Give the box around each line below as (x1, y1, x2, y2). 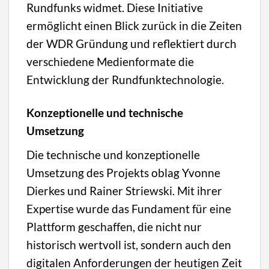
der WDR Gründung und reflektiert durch (26, 37, 237, 51)
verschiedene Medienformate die (26, 55, 195, 69)
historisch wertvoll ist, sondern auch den (26, 238, 232, 252)
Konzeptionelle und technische (26, 106, 184, 120)
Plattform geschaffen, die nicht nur (26, 220, 202, 234)
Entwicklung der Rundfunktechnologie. (26, 73, 225, 87)
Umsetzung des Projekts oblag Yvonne (26, 166, 221, 180)
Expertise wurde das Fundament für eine (26, 202, 232, 216)
